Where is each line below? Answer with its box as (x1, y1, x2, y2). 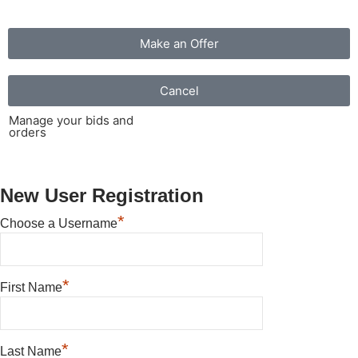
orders (8, 125, 46, 141)
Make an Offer (139, 36, 219, 52)
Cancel (159, 83, 199, 99)
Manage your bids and (8, 113, 133, 129)
